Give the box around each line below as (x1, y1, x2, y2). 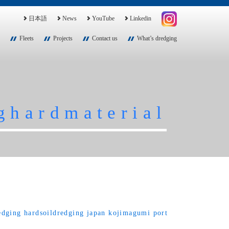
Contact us (91, 34, 118, 42)
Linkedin (129, 15, 151, 22)
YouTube (91, 15, 114, 22)
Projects (53, 34, 73, 42)
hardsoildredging (24, 209, 84, 217)
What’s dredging (136, 34, 177, 42)
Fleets (19, 34, 34, 42)
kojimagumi (108, 209, 151, 217)
